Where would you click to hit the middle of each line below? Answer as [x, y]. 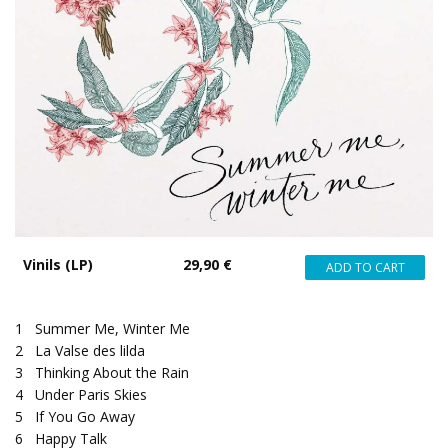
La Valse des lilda [90, 350]
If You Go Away [85, 416]
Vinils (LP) [58, 264]
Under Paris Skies [91, 394]
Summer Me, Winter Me [112, 328]
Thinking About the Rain [112, 372]
